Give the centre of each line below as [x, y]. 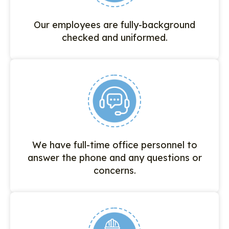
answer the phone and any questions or [114, 158]
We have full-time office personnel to [114, 145]
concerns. [114, 171]
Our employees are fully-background [114, 25]
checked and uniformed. [114, 38]
